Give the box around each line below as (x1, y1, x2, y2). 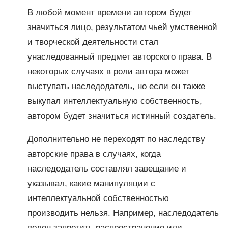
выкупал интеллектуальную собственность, (27, 96, 202, 106)
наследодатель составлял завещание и (27, 163, 186, 174)
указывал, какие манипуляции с (27, 178, 155, 188)
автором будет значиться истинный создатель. (27, 111, 216, 121)
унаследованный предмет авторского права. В (27, 52, 212, 62)
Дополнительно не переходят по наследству (27, 134, 205, 144)
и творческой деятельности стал (27, 37, 158, 47)
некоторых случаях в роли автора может (27, 67, 189, 77)
